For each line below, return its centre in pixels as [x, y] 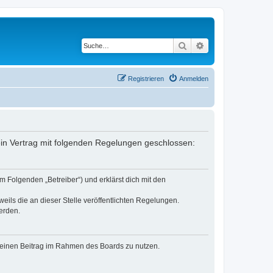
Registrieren [146, 78]
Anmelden [194, 78]
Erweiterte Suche [236, 45]
